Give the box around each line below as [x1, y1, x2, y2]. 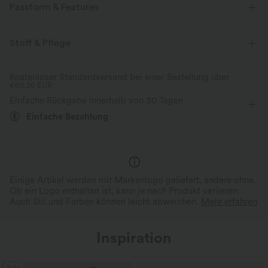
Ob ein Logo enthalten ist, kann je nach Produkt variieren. [10, 185, 240, 197]
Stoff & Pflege [10, 38, 71, 48]
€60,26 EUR [10, 81, 52, 90]
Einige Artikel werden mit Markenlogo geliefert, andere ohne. [10, 175, 256, 186]
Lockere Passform [22, 33, 78, 42]
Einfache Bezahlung [26, 111, 108, 123]
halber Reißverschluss [22, 57, 90, 66]
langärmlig [74, 81, 108, 90]
